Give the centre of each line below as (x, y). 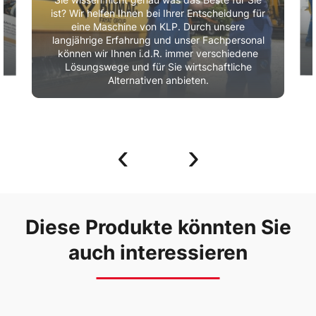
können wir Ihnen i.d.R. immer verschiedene (158, 54)
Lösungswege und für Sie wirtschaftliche (158, 67)
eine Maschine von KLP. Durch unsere (158, 27)
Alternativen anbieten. (158, 80)
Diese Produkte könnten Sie (158, 227)
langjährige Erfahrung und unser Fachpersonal (158, 40)
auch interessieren (158, 253)
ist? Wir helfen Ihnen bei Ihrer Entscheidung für (158, 13)
